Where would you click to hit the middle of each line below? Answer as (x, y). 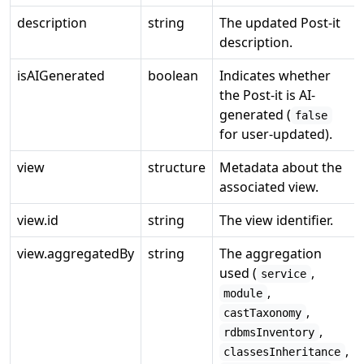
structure (177, 167)
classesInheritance (282, 352)
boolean (173, 76)
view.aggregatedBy (76, 253)
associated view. (269, 187)
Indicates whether (275, 76)
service (284, 274)
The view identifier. (276, 220)
